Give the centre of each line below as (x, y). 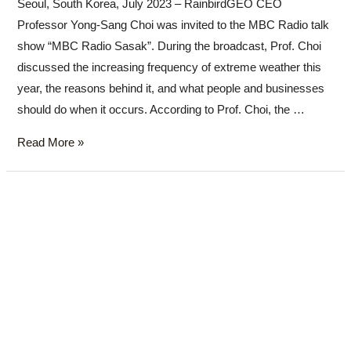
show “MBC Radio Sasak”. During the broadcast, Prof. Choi (170, 47)
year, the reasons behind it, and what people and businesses (171, 89)
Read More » (51, 143)
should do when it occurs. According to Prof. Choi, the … (161, 110)
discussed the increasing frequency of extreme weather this (170, 68)
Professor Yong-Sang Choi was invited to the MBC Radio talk (174, 25)
